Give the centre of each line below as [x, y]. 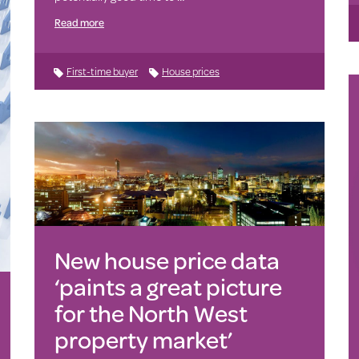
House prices [190, 71]
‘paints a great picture [168, 287]
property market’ [143, 340]
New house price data [167, 260]
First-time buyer [102, 71]
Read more [79, 22]
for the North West [151, 313]
